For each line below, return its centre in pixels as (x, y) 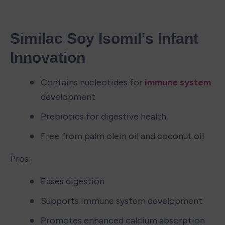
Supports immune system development (122, 201)
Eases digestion (73, 181)
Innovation (48, 57)
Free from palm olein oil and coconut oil (122, 136)
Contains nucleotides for (93, 82)
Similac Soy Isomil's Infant (104, 38)
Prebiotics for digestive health (103, 116)
